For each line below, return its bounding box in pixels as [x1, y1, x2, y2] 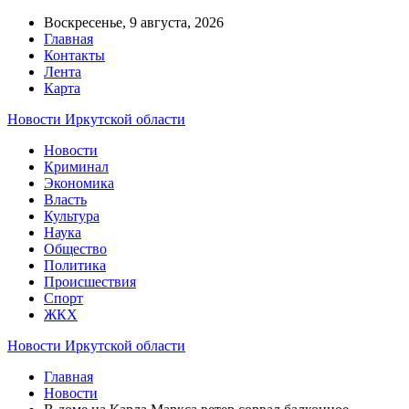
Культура [44, 208, 100, 224]
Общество [44, 241, 107, 257]
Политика [44, 257, 106, 273]
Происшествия [44, 274, 136, 289]
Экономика [44, 175, 114, 191]
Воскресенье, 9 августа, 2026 [44, 15, 224, 30]
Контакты [44, 47, 105, 63]
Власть [44, 192, 87, 207]
